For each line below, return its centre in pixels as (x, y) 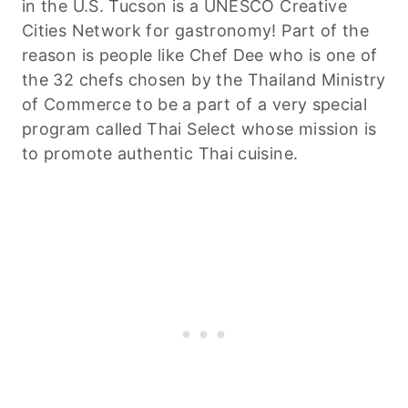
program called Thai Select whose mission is (199, 128)
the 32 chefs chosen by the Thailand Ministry (204, 79)
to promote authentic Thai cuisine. (160, 153)
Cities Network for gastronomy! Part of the (196, 30)
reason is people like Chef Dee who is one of (200, 55)
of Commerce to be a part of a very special (195, 104)
